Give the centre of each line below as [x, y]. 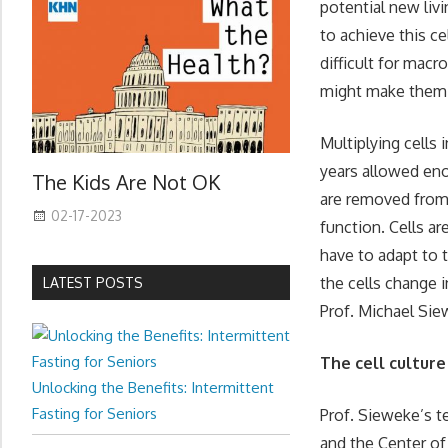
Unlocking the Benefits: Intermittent [153, 387]
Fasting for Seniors [94, 413]
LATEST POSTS [93, 282]
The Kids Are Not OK [126, 182]
